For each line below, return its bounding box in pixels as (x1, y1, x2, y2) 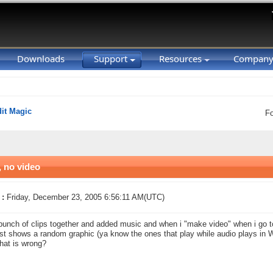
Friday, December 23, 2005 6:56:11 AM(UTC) (7, 193, 165, 202)
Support (94, 52, 130, 65)
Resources (159, 52, 204, 65)
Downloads (17, 52, 65, 65)
